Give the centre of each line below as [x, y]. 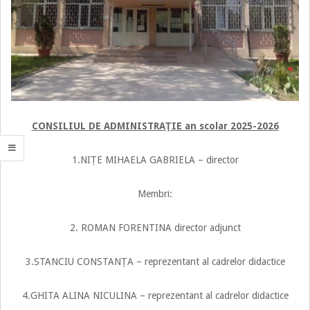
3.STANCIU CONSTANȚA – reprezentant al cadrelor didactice [155, 261]
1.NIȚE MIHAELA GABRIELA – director [155, 159]
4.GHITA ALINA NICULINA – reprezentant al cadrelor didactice [155, 295]
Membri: [155, 193]
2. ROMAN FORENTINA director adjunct [155, 227]
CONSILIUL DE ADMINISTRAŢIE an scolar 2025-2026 [155, 126]
